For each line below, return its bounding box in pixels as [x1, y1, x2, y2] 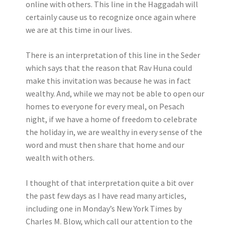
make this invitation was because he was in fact [26, 75, 191, 86]
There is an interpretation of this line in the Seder [26, 50, 200, 60]
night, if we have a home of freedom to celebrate [26, 114, 197, 124]
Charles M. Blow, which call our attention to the [26, 216, 193, 226]
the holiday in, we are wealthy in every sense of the [26, 127, 202, 137]
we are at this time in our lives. [26, 25, 132, 35]
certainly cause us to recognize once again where [26, 12, 196, 22]
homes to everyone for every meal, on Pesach [26, 101, 184, 111]
